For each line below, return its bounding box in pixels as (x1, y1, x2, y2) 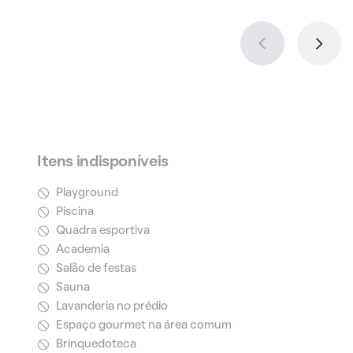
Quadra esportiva (55, 225, 150, 236)
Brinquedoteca (55, 339, 136, 350)
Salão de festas (55, 263, 136, 274)
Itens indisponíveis (36, 155, 169, 169)
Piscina (55, 206, 94, 217)
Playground (55, 188, 118, 199)
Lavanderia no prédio (55, 301, 168, 312)
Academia (55, 244, 110, 255)
